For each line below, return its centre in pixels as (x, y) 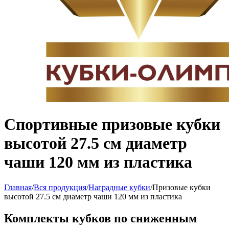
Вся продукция (60, 187)
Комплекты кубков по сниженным (100, 218)
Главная (18, 187)
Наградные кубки (119, 187)
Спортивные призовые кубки (112, 124)
